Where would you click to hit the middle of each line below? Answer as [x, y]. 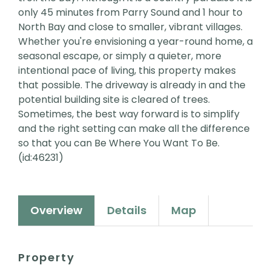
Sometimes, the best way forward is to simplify [129, 114]
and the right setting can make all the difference [134, 129]
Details [127, 211]
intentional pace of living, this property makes [127, 71]
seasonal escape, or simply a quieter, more [120, 56]
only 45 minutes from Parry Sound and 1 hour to [130, 13]
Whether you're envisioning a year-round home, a [135, 42]
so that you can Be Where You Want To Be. [119, 143]
